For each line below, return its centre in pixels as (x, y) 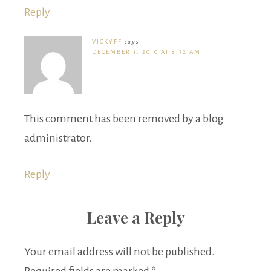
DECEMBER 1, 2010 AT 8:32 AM (146, 52)
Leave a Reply (135, 218)
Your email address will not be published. (119, 252)
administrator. (58, 138)
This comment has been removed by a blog (124, 119)
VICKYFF (107, 42)
